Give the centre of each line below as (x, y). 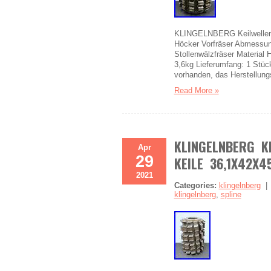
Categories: (195, 185)
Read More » (196, 90)
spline (231, 194)
